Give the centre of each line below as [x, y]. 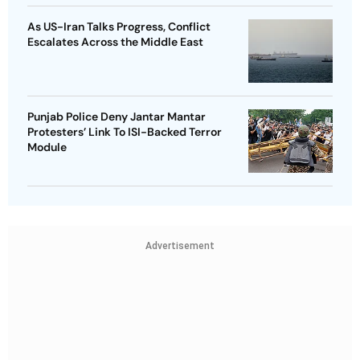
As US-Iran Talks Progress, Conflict [119, 26]
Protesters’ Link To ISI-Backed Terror [125, 131]
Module [47, 147]
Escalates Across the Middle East [115, 41]
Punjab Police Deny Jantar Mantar [117, 116]
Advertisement [180, 245]
